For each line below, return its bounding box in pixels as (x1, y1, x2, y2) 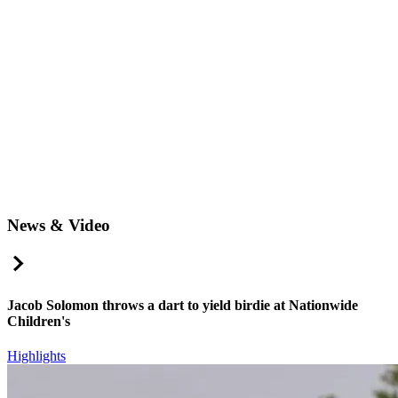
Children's (7, 313, 70, 329)
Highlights (7, 347, 66, 363)
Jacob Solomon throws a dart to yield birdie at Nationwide (7, 297, 358, 313)
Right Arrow (28, 251, 100, 267)
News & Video (7, 216, 110, 235)
